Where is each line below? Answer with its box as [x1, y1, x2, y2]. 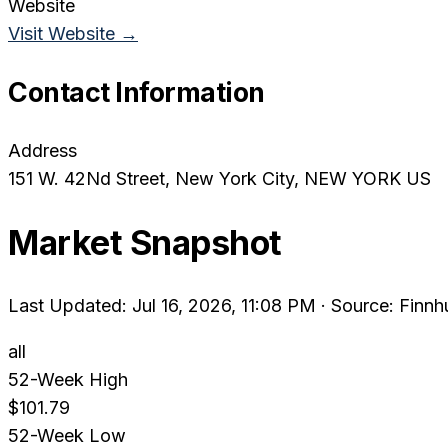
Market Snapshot [8, 222, 282, 264]
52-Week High [8, 369, 128, 391]
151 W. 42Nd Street [8, 168, 165, 190]
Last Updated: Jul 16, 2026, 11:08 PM [8, 295, 316, 317]
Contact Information [8, 76, 265, 110]
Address [8, 140, 77, 162]
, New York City [165, 168, 294, 190]
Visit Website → [8, 23, 138, 45]
